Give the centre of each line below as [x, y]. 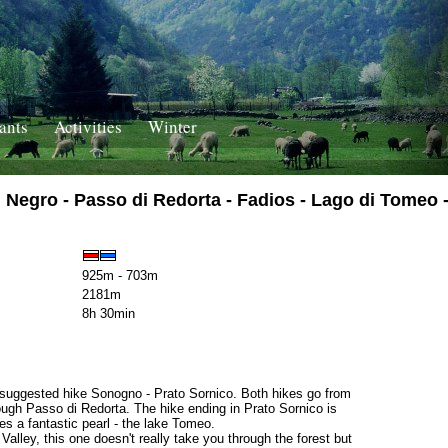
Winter [172, 127]
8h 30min [108, 314]
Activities [88, 127]
